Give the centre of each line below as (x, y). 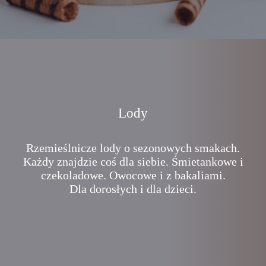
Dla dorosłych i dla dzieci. (133, 189)
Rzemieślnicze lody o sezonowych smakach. (133, 148)
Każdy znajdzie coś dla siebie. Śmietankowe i (133, 162)
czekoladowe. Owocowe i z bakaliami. (133, 175)
